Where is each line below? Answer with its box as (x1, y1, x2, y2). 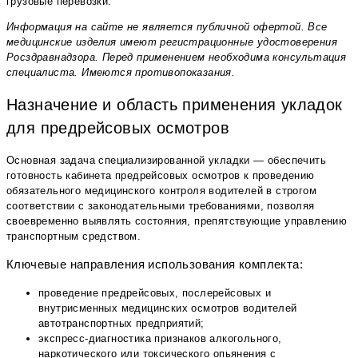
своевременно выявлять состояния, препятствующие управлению (6, 214, 348, 227)
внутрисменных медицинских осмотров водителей (38, 302, 297, 315)
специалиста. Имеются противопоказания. (6, 66, 236, 79)
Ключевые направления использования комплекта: (6, 257, 303, 271)
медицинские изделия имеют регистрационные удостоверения (6, 36, 337, 49)
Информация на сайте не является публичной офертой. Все (6, 21, 328, 34)
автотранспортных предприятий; (38, 317, 205, 330)
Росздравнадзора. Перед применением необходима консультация (6, 51, 347, 64)
